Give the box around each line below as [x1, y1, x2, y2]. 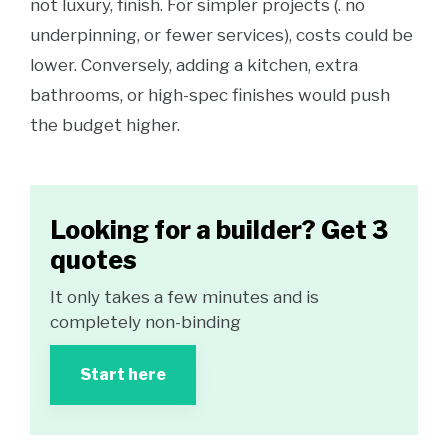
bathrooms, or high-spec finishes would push [30, 85, 390, 105]
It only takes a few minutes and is [50, 287, 319, 307]
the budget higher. [30, 115, 180, 135]
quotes [50, 245, 137, 275]
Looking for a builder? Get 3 [50, 215, 388, 245]
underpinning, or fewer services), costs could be [30, 25, 413, 45]
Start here [80, 365, 166, 384]
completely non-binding [50, 312, 241, 332]
